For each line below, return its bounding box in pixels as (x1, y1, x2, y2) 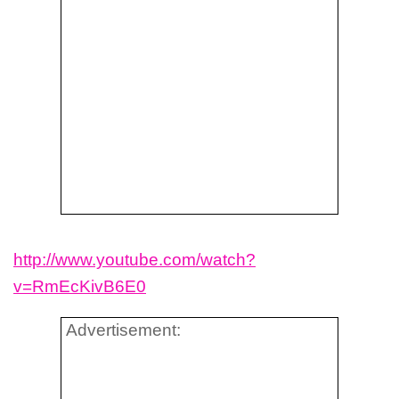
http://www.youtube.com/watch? (13, 250, 256, 270)
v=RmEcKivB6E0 (13, 277, 146, 297)
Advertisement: (66, 321, 181, 340)
